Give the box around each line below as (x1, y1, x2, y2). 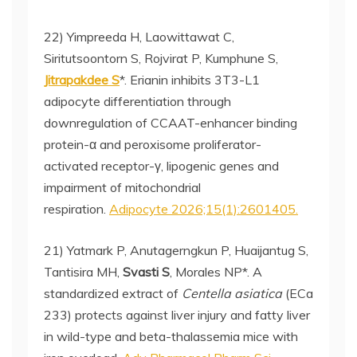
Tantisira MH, (44, 264, 123, 280)
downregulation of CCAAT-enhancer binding (44, 115, 297, 131)
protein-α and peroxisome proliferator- (44, 136, 261, 152)
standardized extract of (44, 285, 182, 301)
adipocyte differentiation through (44, 93, 231, 109)
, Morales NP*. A (170, 264, 262, 280)
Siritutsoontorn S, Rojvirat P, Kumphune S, (44, 50, 278, 66)
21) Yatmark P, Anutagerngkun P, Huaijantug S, (44, 242, 308, 258)
